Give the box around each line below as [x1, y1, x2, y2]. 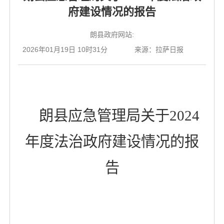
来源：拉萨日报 [134, 45, 184, 53]
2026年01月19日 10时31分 [22, 45, 107, 53]
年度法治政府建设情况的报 [25, 133, 199, 149]
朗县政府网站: [90, 30, 134, 38]
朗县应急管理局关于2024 [38, 107, 199, 123]
